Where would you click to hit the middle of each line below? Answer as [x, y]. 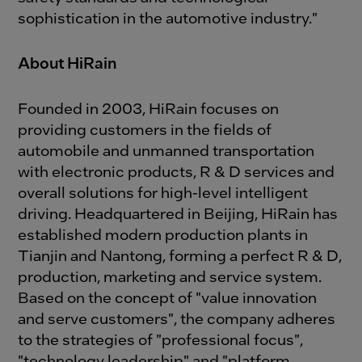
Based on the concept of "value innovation [168, 297]
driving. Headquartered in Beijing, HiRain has [178, 213]
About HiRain [67, 62]
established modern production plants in [163, 234]
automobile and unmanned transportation [166, 149]
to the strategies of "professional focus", [161, 339]
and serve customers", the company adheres [177, 318]
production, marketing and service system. [170, 276]
